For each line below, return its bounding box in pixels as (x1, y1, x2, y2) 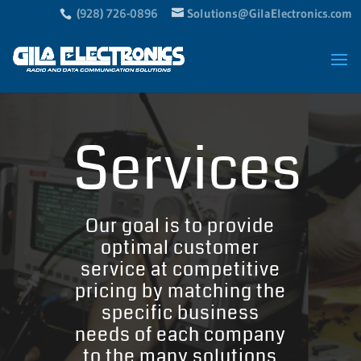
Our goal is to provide (85, 213, 276, 240)
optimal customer (101, 234, 260, 262)
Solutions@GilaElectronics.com (186, 5, 352, 21)
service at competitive (80, 256, 280, 284)
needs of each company (74, 322, 286, 349)
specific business (101, 300, 259, 327)
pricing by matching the (74, 278, 286, 305)
